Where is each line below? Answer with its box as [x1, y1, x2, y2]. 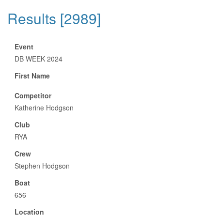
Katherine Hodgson [15, 103, 74, 112]
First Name [15, 71, 50, 80]
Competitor [15, 91, 51, 100]
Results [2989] [7, 8, 101, 29]
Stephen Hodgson [15, 161, 70, 170]
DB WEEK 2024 [15, 54, 62, 63]
